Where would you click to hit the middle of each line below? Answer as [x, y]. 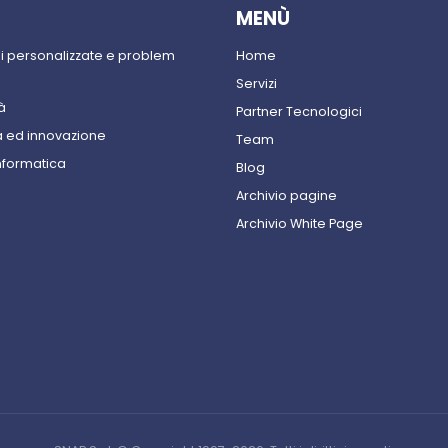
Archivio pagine [286, 196]
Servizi [256, 84]
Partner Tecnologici [299, 112]
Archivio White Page [299, 224]
